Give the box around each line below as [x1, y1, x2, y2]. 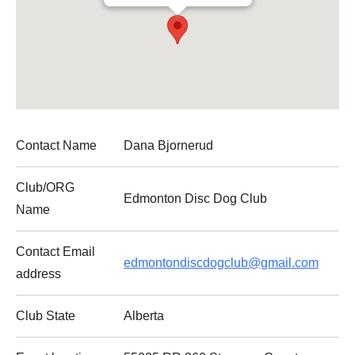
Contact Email [16, 245, 95, 258]
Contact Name [16, 139, 97, 152]
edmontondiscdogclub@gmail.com [124, 256, 319, 269]
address [16, 267, 61, 281]
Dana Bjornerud [124, 139, 213, 152]
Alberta [124, 309, 164, 323]
